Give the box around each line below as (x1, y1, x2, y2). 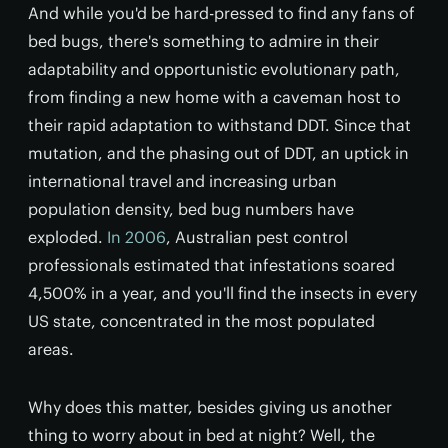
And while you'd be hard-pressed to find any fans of (28, 3, 415, 23)
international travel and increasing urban (28, 171, 337, 191)
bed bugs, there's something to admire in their (28, 31, 379, 51)
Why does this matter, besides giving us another (28, 397, 392, 417)
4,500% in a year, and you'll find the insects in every (28, 283, 417, 303)
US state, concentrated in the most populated (28, 311, 375, 331)
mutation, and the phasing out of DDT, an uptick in (28, 143, 409, 163)
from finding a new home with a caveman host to (28, 87, 401, 107)
